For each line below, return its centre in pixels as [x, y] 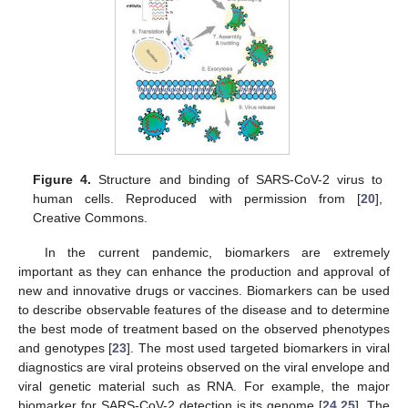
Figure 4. [62, 180]
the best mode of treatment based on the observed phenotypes [204, 329]
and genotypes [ [66, 348]
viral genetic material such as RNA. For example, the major [204, 387]
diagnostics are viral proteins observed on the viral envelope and [204, 367]
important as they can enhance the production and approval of [204, 272]
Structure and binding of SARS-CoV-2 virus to [237, 180]
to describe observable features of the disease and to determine [204, 310]
